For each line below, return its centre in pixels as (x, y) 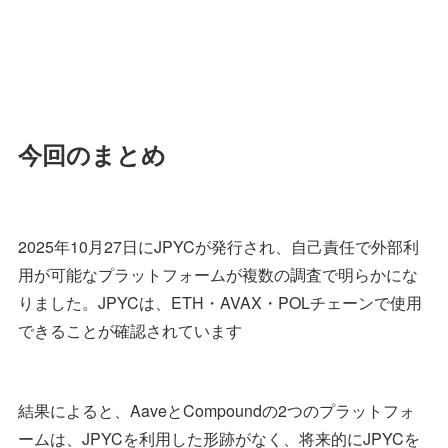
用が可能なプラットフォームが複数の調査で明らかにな (218, 275)
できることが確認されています (130, 331)
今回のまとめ (92, 154)
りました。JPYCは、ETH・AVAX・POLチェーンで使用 (220, 303)
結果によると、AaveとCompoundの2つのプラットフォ (216, 411)
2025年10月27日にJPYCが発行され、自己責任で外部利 (218, 247)
